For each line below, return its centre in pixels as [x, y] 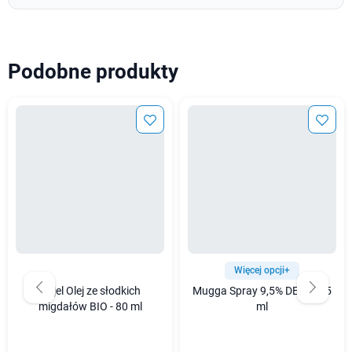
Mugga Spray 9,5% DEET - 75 [262, 291]
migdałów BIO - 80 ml [90, 306]
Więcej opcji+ [262, 270]
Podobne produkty [93, 71]
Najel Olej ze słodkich [90, 291]
